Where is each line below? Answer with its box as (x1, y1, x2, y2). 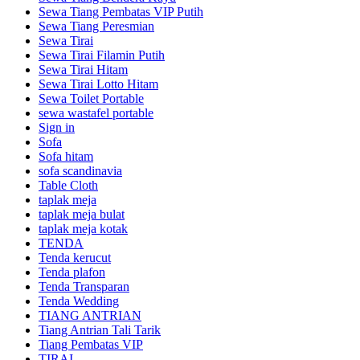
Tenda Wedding (39, 293, 119, 308)
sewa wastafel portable (39, 105, 153, 120)
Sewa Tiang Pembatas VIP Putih (39, 4, 203, 18)
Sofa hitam (39, 149, 93, 163)
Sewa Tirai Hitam (39, 62, 128, 76)
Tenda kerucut (39, 250, 111, 264)
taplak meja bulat (39, 207, 125, 221)
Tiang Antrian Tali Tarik (39, 322, 161, 337)
